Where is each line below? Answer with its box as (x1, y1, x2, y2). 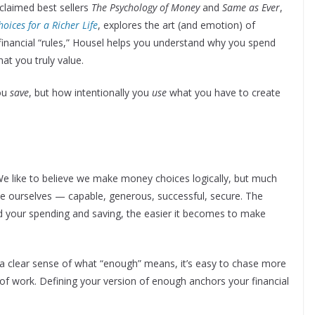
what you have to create (167, 86, 281, 100)
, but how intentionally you (29, 86, 152, 100)
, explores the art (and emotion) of (98, 18, 255, 32)
